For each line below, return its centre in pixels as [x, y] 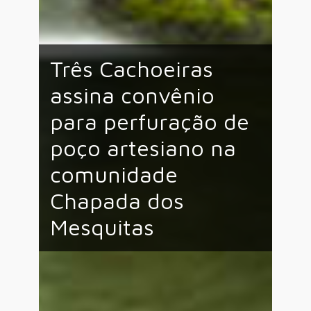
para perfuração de [150, 122]
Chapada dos [117, 201]
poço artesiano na [143, 148]
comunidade [114, 175]
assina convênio [132, 95]
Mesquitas [102, 227]
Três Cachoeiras [132, 69]
